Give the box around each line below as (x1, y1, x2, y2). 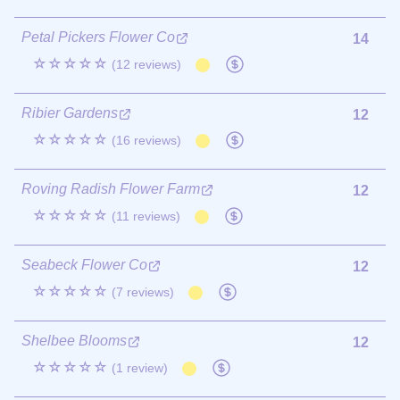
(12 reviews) (112, 56, 181, 71)
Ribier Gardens (21, 104, 118, 121)
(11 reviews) (112, 208, 180, 223)
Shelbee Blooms (21, 332, 127, 348)
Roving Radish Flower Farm (21, 180, 200, 196)
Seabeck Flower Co (21, 256, 147, 272)
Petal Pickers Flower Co (21, 29, 175, 45)
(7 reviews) (112, 284, 174, 299)
